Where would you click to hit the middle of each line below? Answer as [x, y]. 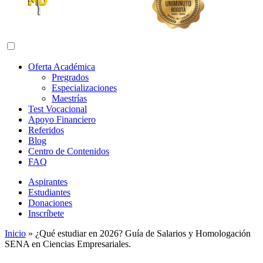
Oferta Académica [62, 67]
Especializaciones [84, 88]
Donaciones [50, 203]
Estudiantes [49, 193]
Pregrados [70, 77]
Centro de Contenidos [69, 151]
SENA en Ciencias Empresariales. [68, 244]
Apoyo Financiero [62, 120]
